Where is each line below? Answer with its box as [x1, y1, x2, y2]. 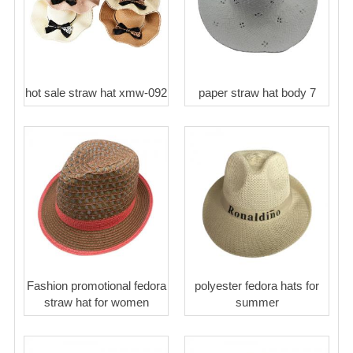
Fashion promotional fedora [26, 278, 166, 292]
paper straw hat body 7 [198, 85, 316, 99]
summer [235, 295, 279, 309]
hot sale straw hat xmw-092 [25, 85, 167, 99]
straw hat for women [43, 295, 149, 309]
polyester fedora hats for [195, 278, 319, 292]
